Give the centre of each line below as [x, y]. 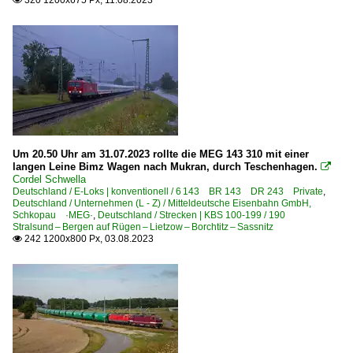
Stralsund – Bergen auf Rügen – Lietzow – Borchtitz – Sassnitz [143, 227]
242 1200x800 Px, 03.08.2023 [88, 239]
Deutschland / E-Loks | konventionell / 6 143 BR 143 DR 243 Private [168, 191]
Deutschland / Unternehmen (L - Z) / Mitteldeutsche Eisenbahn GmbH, [162, 203]
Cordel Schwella [49, 179]
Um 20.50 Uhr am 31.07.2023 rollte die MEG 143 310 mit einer [161, 154]
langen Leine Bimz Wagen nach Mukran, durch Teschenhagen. [165, 167]
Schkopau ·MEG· [53, 215]
